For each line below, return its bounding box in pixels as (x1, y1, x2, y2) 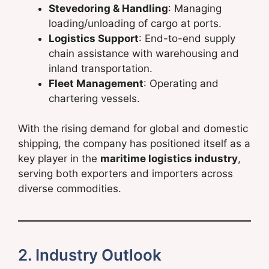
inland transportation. (49, 62, 153, 74)
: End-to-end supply (139, 32, 235, 44)
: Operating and (144, 77, 219, 89)
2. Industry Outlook (18, 246, 162, 265)
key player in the (18, 153, 100, 165)
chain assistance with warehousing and (49, 47, 239, 59)
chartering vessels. (49, 92, 140, 104)
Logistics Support (49, 32, 139, 44)
